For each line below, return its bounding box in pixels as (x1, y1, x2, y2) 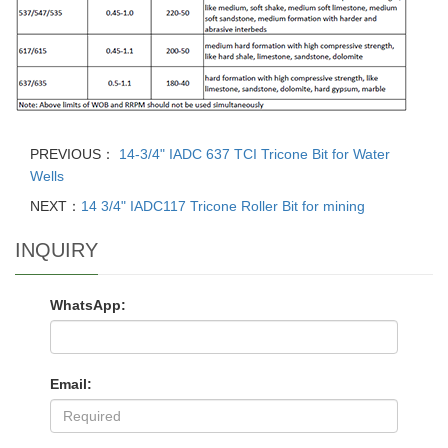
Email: (50, 376, 92, 392)
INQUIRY (15, 239, 98, 261)
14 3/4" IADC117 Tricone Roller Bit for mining (81, 198, 365, 214)
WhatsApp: (50, 297, 126, 313)
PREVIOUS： (30, 146, 115, 162)
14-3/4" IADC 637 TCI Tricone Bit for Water (115, 146, 390, 162)
